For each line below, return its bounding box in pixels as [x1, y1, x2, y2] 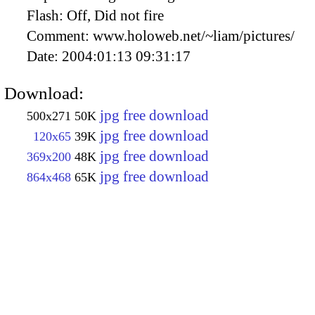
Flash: [27, 6, 67, 24]
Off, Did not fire [67, 6, 164, 24]
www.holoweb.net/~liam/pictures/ [93, 27, 295, 44]
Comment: [27, 27, 93, 44]
